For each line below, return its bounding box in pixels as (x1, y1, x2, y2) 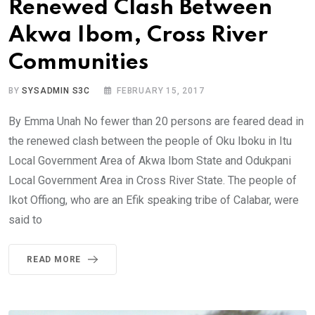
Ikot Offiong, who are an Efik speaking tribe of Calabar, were (8, 193, 299, 207)
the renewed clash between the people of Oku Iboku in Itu (8, 134, 292, 148)
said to (8, 212, 42, 226)
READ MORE (27, 254, 82, 264)
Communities (8, 51, 148, 74)
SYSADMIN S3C (22, 85, 91, 96)
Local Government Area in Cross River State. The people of (8, 173, 297, 187)
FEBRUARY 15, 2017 (117, 85, 205, 96)
